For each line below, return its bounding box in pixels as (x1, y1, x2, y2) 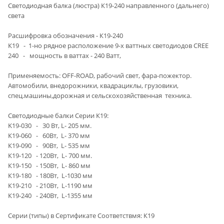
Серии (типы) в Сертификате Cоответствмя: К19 (8, 210, 154, 220)
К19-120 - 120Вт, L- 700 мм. (8, 150, 92, 160)
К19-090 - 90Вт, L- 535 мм (8, 140, 90, 150)
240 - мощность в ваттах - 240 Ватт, (8, 50, 121, 60)
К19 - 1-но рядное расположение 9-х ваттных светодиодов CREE (8, 40, 208, 50)
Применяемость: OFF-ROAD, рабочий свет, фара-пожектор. (8, 70, 191, 80)
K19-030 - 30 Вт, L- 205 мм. (8, 120, 91, 130)
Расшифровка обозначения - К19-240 (8, 30, 123, 40)
